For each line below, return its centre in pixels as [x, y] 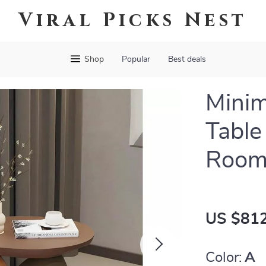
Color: [224, 258]
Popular [136, 59]
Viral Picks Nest [133, 20]
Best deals [187, 59]
